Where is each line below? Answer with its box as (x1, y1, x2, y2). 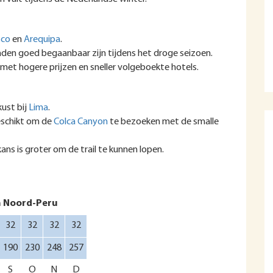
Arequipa (24, 35, 60, 44)
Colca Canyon (54, 117, 108, 127)
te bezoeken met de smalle (108, 117, 219, 127)
